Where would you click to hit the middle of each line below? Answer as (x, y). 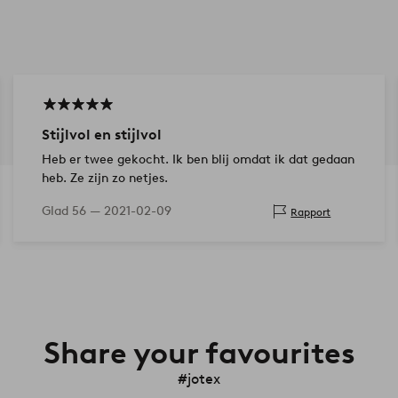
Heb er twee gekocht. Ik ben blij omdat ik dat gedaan (198, 160)
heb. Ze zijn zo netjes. (104, 179)
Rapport (311, 211)
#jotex (199, 379)
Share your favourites (199, 353)
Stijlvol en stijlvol (101, 135)
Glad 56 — (72, 211)
